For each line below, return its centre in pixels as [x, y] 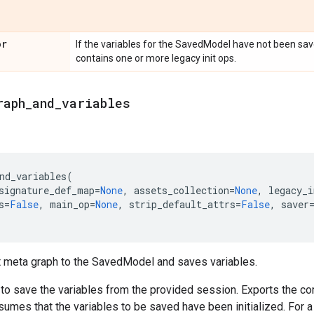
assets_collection [182, 190]
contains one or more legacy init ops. [156, 58]
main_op [70, 204]
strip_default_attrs [182, 204]
